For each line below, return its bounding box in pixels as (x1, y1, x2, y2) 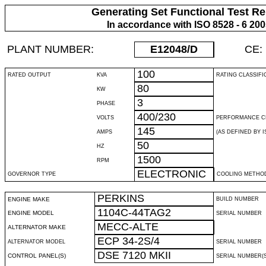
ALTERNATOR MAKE (8, 224, 66, 230)
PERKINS (97, 192, 144, 204)
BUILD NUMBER (216, 196, 259, 202)
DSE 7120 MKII (97, 249, 171, 261)
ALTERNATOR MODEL (8, 239, 65, 245)
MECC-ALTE (97, 221, 159, 233)
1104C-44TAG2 (97, 207, 171, 218)
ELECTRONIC (137, 168, 206, 180)
